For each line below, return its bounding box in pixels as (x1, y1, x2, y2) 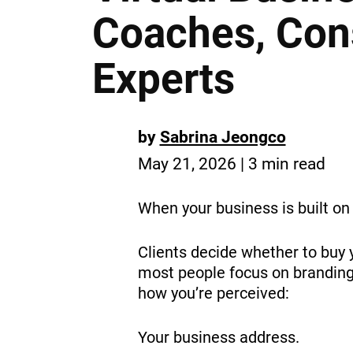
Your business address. (137, 328, 299, 347)
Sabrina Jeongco (159, 127, 286, 147)
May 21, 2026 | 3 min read (137, 154, 325, 173)
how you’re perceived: (137, 284, 289, 303)
